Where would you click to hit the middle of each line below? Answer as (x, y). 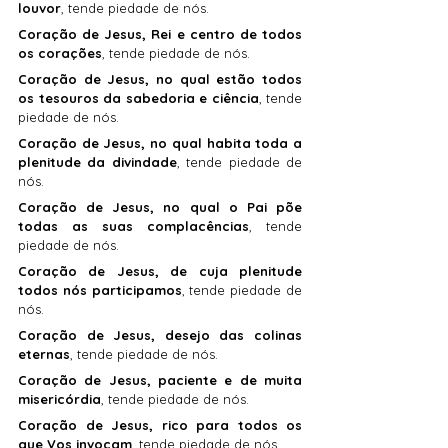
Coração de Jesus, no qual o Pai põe (160, 207)
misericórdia (59, 399)
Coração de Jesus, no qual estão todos (160, 79)
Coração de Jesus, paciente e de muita (160, 380)
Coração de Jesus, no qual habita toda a (160, 143)
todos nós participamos (100, 290)
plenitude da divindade (97, 162)
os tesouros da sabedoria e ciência (138, 98)
